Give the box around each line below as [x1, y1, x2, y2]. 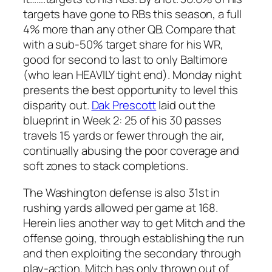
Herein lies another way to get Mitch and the [23, 214, 245, 231]
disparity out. [23, 97, 92, 114]
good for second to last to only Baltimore [23, 52, 228, 68]
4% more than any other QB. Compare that [23, 21, 236, 38]
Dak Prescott [91, 97, 157, 114]
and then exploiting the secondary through [23, 245, 241, 261]
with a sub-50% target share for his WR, [23, 36, 224, 53]
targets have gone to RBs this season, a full [23, 6, 242, 22]
